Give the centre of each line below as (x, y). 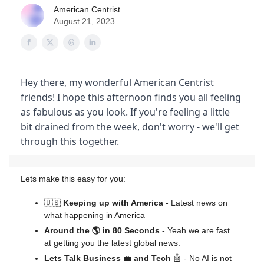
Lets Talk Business (84, 258)
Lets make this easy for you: (73, 179)
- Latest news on (195, 203)
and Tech (152, 258)
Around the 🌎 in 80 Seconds (102, 230)
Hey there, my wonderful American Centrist (117, 82)
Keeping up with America (113, 203)
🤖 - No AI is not (202, 258)
